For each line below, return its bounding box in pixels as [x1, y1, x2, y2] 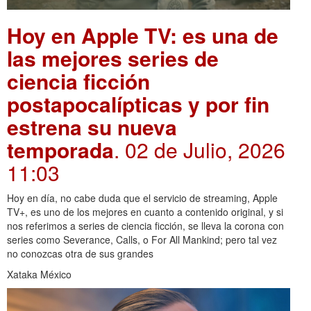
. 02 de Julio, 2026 [114, 135, 285, 165]
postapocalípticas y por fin [7, 89, 269, 119]
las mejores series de [7, 43, 219, 73]
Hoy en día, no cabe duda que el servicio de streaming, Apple [7, 191, 278, 205]
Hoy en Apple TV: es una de [7, 20, 278, 50]
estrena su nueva [7, 112, 177, 142]
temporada [7, 135, 114, 165]
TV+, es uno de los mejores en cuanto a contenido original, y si [7, 205, 283, 219]
